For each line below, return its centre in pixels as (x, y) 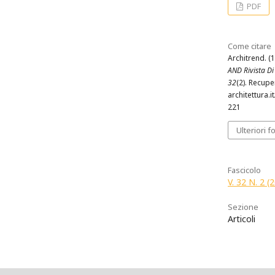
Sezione (243, 207)
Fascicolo (244, 170)
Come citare (250, 46)
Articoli (242, 219)
